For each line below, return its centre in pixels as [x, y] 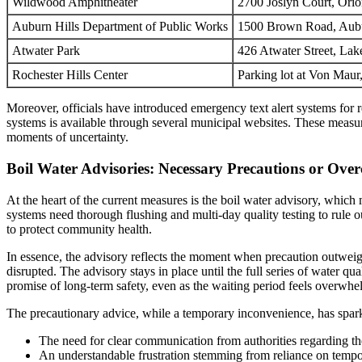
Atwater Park [46, 51]
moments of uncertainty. [67, 137]
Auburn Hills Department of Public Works [120, 27]
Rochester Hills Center [70, 75]
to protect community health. [79, 229]
